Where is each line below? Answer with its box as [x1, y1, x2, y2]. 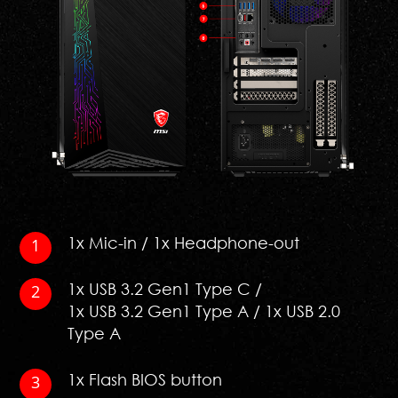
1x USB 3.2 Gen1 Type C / [68, 278, 263, 298]
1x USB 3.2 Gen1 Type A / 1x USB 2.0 [68, 300, 341, 321]
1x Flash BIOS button [68, 369, 223, 389]
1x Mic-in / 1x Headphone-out [68, 232, 300, 252]
